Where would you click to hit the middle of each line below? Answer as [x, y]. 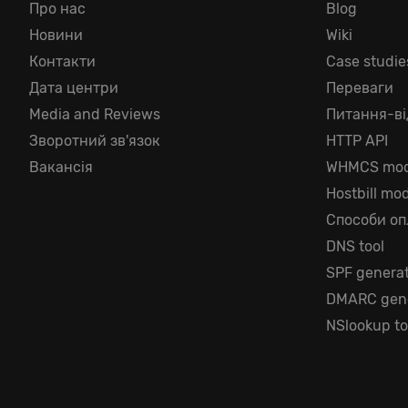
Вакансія [61, 167]
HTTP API [357, 141]
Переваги [360, 88]
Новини [56, 35]
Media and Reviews [95, 114]
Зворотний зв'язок [95, 141]
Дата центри [74, 88]
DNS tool [356, 246]
